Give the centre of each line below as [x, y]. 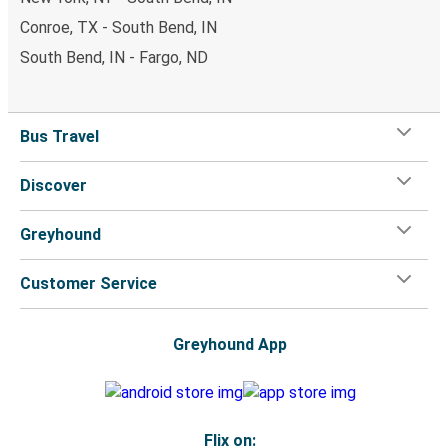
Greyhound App [230, 344]
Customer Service [88, 283]
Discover [53, 185]
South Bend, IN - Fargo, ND [114, 57]
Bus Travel [59, 136]
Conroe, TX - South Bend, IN [118, 27]
